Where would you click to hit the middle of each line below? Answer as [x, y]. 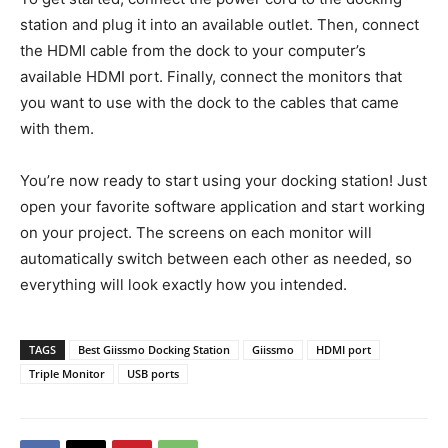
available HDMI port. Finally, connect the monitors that [211, 76]
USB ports [153, 373]
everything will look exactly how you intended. [183, 284]
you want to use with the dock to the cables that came [209, 102]
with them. [57, 128]
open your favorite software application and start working [222, 206]
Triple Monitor [67, 373]
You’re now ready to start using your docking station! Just [223, 180]
